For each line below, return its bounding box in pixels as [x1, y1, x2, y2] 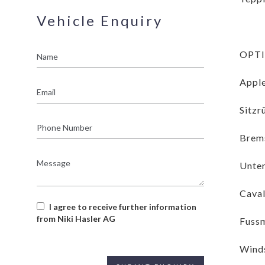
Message [36, 152, 71, 163]
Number [36, 128, 67, 139]
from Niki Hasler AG [37, 213, 115, 224]
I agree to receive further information [49, 201, 196, 212]
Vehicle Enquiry [37, 11, 163, 29]
